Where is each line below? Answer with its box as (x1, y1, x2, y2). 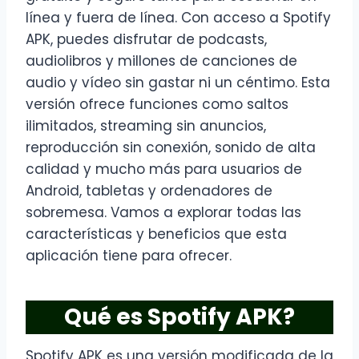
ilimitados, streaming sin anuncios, (26, 116, 266, 136)
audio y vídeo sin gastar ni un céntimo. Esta (26, 73, 330, 93)
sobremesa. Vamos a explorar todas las (26, 203, 301, 223)
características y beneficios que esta (26, 224, 287, 244)
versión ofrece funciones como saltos (26, 95, 288, 115)
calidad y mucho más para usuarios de (26, 159, 302, 179)
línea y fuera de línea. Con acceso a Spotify (26, 8, 331, 28)
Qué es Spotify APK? (64, 301, 295, 333)
